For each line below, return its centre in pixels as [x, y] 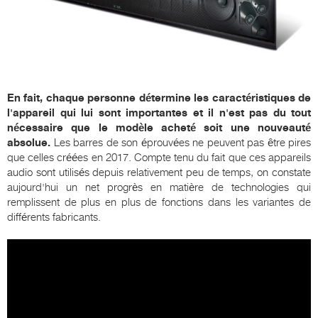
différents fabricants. [54, 218]
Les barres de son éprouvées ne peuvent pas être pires [181, 143]
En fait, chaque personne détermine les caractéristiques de [159, 98]
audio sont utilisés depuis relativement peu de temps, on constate [159, 173]
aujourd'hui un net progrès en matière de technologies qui [159, 188]
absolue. [29, 143]
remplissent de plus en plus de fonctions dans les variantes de [159, 203]
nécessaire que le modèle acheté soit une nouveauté [159, 128]
